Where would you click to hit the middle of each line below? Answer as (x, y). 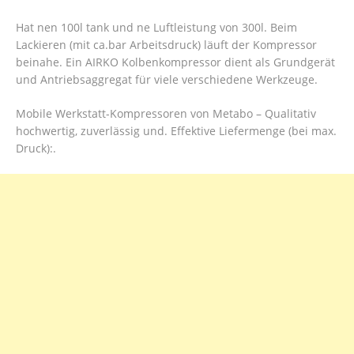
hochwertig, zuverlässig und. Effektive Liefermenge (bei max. (176, 130)
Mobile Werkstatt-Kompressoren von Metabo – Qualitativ (166, 113)
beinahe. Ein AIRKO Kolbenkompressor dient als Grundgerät (175, 62)
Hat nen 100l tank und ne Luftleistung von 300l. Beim (156, 27)
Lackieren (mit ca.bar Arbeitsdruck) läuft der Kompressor (166, 44)
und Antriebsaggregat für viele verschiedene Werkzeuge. (167, 79)
